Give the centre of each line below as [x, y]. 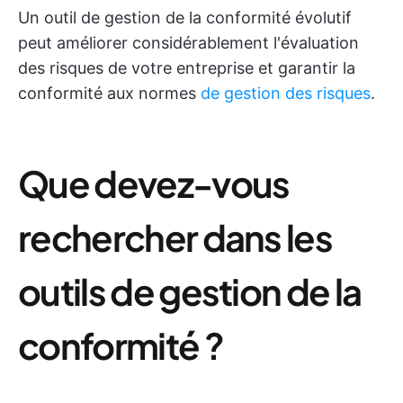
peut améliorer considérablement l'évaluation [188, 43]
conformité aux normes [109, 93]
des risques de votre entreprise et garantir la [187, 68]
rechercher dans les [175, 237]
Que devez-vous [154, 183]
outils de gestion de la [190, 291]
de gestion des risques [286, 93]
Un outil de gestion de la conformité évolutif [185, 18]
